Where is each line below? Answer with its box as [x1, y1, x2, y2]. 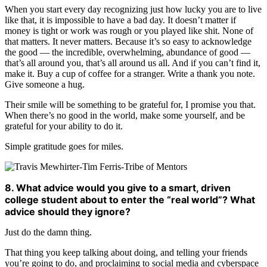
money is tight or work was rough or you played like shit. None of [5, 26, 253, 36]
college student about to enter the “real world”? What [5, 194, 255, 206]
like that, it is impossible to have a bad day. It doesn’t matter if [5, 15, 236, 26]
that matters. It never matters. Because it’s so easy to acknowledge [5, 36, 252, 47]
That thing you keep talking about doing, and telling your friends [5, 247, 247, 258]
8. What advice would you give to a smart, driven [5, 182, 231, 194]
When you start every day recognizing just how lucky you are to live [5, 4, 262, 15]
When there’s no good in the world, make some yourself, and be [5, 110, 245, 121]
